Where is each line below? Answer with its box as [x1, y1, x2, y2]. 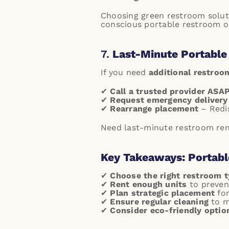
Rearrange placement [110, 104, 199, 113]
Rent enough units [110, 179, 187, 189]
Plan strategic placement [110, 188, 215, 198]
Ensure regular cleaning [110, 197, 209, 207]
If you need [101, 67, 149, 77]
